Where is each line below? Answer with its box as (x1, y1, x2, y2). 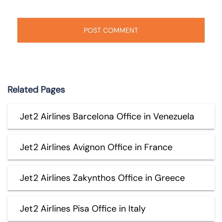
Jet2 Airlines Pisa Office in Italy (20, 202, 146, 215)
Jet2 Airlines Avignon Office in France (20, 141, 172, 153)
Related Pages (7, 83, 65, 96)
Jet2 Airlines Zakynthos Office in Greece (20, 171, 185, 184)
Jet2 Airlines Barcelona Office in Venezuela (20, 110, 194, 122)
